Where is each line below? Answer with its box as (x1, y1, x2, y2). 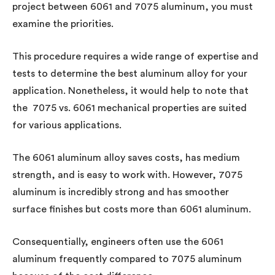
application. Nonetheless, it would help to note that (12, 85, 249, 96)
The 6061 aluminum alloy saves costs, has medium (12, 152, 240, 163)
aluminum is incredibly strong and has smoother (12, 187, 229, 197)
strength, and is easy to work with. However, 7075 (12, 169, 242, 180)
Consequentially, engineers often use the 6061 (12, 236, 223, 247)
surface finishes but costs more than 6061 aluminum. (12, 204, 251, 214)
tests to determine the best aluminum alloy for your (12, 68, 247, 79)
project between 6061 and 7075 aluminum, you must (12, 1, 253, 12)
